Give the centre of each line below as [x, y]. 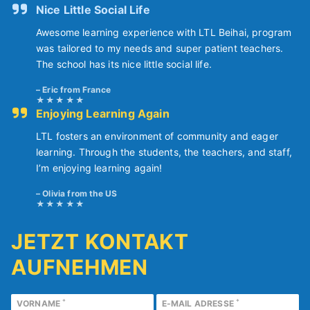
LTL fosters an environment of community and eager [157, 136]
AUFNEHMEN [80, 267]
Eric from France [76, 90]
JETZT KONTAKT [100, 242]
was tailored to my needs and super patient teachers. [160, 48]
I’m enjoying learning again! [99, 168]
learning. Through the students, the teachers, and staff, [164, 152]
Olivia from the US [80, 194]
